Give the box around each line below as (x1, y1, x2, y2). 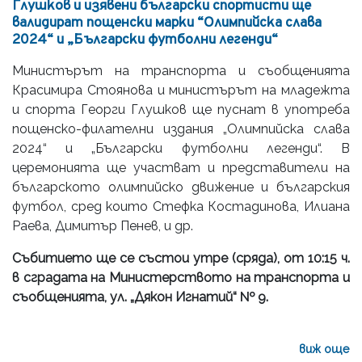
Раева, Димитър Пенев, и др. (12, 217, 193, 234)
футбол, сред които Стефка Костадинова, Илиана (12, 198, 350, 214)
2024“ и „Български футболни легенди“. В (12, 140, 350, 156)
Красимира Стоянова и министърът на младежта (12, 82, 350, 98)
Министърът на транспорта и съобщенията (12, 62, 350, 78)
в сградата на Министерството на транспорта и (12, 269, 350, 285)
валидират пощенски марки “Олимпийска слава (12, 13, 322, 32)
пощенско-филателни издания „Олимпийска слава (12, 120, 350, 137)
